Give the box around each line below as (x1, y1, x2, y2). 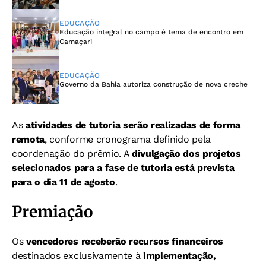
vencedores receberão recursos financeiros (26, 235, 223, 247)
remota (12, 133, 45, 145)
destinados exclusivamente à (12, 249, 144, 261)
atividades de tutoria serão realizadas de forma (26, 119, 241, 131)
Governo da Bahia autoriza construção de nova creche (59, 80, 248, 88)
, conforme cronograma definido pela (45, 133, 211, 145)
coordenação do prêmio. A (12, 147, 132, 159)
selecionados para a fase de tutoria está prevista (12, 161, 235, 173)
